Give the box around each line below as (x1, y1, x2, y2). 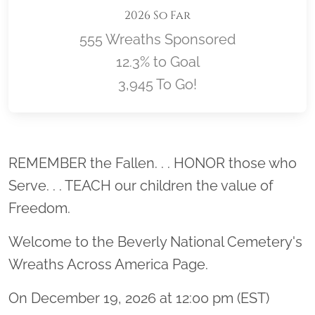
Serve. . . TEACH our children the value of (8, 176, 274, 194)
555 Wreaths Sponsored (79, 30, 236, 48)
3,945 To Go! (118, 75, 197, 93)
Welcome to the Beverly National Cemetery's (8, 233, 302, 250)
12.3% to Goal (115, 53, 200, 70)
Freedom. (8, 199, 70, 217)
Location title (157, 145, 262, 167)
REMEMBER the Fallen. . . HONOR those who (8, 154, 297, 172)
